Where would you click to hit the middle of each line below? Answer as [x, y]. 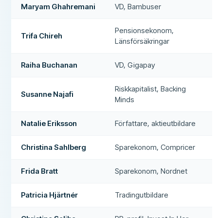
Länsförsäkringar [142, 41]
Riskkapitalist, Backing [151, 89]
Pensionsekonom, [145, 30]
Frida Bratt [40, 171]
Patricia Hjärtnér [50, 195]
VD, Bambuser [138, 6]
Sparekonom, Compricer [155, 147]
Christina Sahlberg [54, 147]
